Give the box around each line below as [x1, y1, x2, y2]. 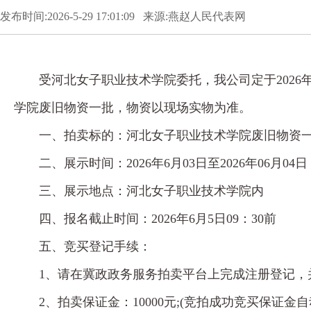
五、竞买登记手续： [39, 239, 151, 253]
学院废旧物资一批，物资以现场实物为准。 [14, 101, 251, 115]
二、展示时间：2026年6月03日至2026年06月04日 [39, 156, 308, 170]
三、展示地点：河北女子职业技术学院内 [39, 184, 264, 198]
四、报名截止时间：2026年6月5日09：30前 [39, 212, 276, 226]
